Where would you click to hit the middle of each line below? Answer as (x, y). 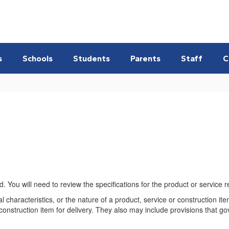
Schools (38, 58)
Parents (145, 58)
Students (91, 58)
